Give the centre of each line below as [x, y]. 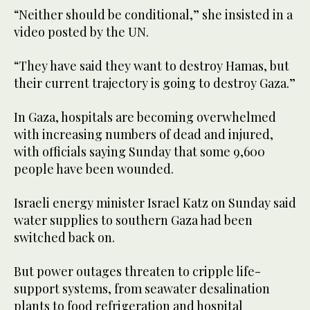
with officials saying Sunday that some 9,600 [139, 152]
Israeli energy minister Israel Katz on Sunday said [155, 203]
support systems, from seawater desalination [142, 289]
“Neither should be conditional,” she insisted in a [153, 15]
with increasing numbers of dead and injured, [144, 135]
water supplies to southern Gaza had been [133, 220]
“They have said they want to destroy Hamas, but [152, 66]
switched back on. [64, 238]
